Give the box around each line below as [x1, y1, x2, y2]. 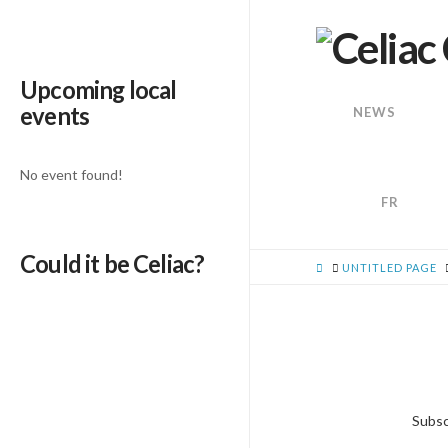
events [20, 102, 90, 131]
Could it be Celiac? [20, 249, 205, 278]
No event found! [20, 165, 123, 183]
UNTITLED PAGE [342, 260, 438, 274]
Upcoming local [20, 76, 177, 105]
